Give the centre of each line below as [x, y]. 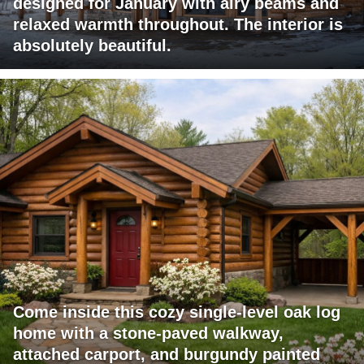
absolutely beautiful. [92, 46]
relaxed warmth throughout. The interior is [178, 25]
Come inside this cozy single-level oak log [177, 312]
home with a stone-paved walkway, [148, 334]
